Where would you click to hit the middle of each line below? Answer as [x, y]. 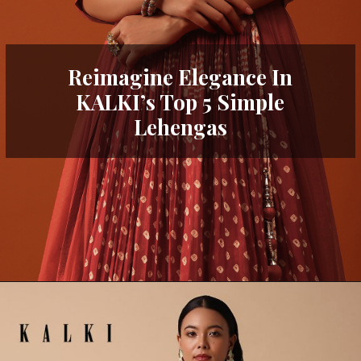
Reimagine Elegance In [180, 77]
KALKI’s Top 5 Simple [180, 102]
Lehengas [180, 127]
